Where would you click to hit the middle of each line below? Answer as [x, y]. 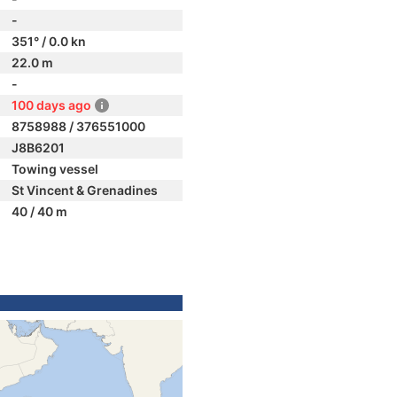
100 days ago [51, 105]
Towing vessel [55, 169]
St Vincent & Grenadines [85, 190]
